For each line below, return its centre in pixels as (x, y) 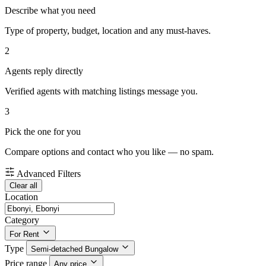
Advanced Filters (49, 174)
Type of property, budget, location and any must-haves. (108, 31)
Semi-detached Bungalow (75, 249)
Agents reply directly (44, 71)
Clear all (23, 186)
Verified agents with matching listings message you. (101, 91)
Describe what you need (50, 11)
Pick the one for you (43, 132)
